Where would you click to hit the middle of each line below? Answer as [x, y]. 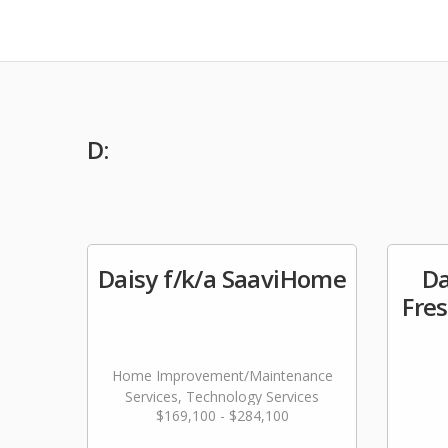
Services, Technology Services [222, 396]
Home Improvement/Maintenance [222, 375]
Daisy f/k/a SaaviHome [222, 278]
